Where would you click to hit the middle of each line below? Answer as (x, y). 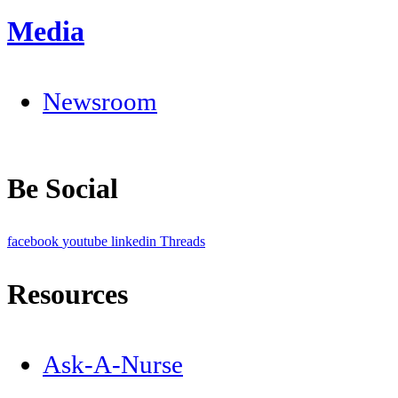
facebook (33, 242)
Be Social (63, 189)
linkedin (134, 242)
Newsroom (100, 102)
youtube (85, 242)
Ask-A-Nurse (113, 365)
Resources (68, 295)
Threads (183, 242)
